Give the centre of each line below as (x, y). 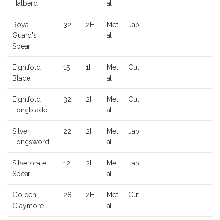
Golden (24, 195)
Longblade (30, 110)
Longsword (31, 142)
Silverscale (29, 163)
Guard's (25, 36)
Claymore (28, 206)
